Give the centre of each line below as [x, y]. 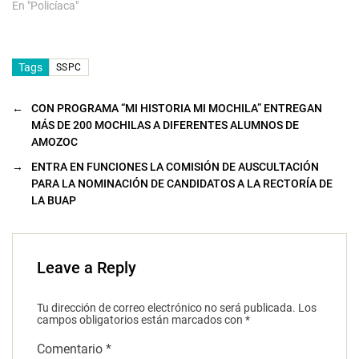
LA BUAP [54, 201]
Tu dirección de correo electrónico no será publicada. [166, 308]
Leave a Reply [87, 268]
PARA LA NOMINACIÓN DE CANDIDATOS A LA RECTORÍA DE [182, 184]
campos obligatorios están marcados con [141, 320]
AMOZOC [54, 142]
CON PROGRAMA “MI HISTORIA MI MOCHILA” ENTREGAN [177, 109]
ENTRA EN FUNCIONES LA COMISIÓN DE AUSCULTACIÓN [175, 167]
